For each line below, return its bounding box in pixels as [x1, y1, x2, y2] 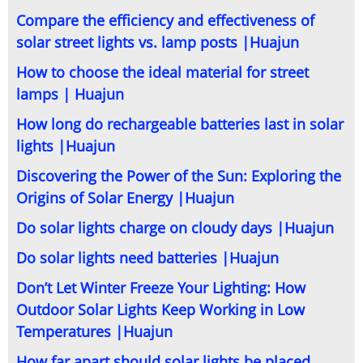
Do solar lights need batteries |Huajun [16, 248, 279, 267]
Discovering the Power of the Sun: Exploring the [16, 166, 341, 186]
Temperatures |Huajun [16, 322, 173, 341]
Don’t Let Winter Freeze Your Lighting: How [16, 278, 305, 297]
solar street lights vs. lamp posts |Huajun [16, 32, 299, 52]
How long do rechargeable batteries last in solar [16, 114, 344, 134]
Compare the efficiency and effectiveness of [16, 11, 314, 30]
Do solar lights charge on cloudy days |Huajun [16, 218, 334, 237]
